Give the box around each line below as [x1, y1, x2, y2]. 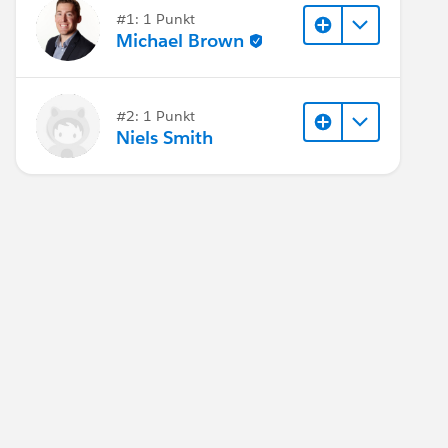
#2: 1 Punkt [116, 106, 195, 125]
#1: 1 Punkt [116, 9, 195, 28]
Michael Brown [116, 29, 244, 53]
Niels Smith [116, 126, 213, 150]
